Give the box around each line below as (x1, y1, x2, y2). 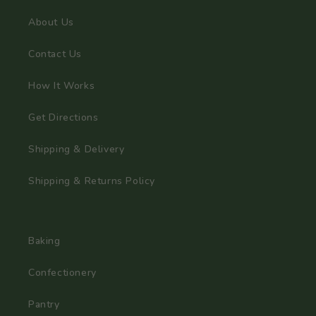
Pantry (28, 298, 60, 312)
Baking (28, 234, 61, 248)
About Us (28, 16, 74, 30)
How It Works (28, 79, 95, 93)
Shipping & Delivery (28, 142, 125, 157)
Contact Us (28, 47, 82, 61)
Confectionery (28, 266, 97, 280)
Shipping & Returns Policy (28, 174, 155, 188)
